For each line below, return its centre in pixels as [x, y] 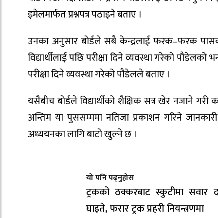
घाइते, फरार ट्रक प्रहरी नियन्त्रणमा [145, 209]
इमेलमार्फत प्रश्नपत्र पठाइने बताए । [85, 15]
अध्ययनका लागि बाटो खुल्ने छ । [82, 134]
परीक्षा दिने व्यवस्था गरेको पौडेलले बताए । [99, 74]
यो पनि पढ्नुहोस [110, 178]
